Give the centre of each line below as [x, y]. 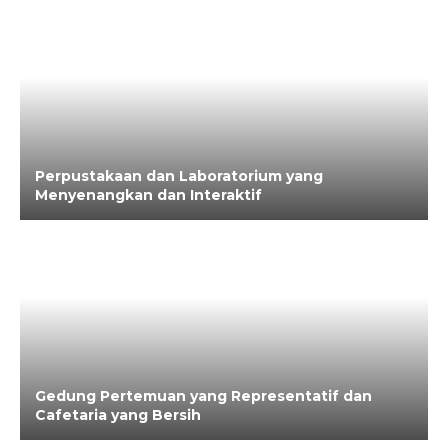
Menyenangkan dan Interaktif [148, 195]
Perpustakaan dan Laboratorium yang [179, 176]
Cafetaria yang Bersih [118, 415]
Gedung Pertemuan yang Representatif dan [203, 396]
